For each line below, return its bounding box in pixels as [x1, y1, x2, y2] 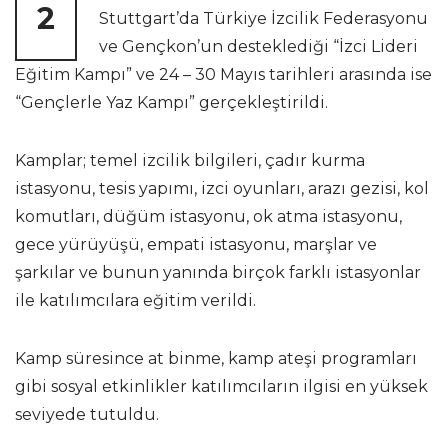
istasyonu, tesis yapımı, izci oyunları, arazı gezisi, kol [15, 179, 429, 198]
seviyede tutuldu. [15, 405, 159, 424]
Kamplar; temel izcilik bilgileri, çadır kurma [15, 151, 365, 170]
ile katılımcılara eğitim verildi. [15, 291, 256, 310]
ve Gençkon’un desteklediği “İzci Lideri [99, 37, 418, 56]
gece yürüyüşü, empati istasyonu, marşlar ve [15, 235, 377, 254]
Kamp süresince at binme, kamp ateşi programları [15, 349, 417, 368]
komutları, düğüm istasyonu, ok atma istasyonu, [15, 207, 402, 226]
